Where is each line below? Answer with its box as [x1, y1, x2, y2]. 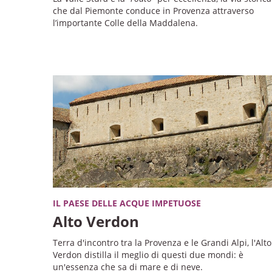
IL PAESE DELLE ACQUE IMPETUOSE [53, 197, 201, 209]
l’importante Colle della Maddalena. [53, 16, 198, 29]
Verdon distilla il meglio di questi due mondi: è [53, 248, 243, 260]
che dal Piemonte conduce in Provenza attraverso [53, 4, 254, 16]
